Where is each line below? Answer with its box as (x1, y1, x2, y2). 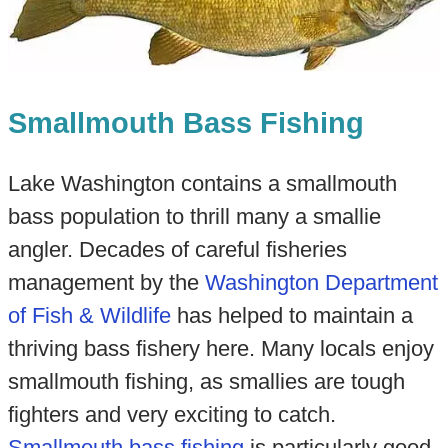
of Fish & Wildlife (7, 303, 171, 329)
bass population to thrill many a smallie (7, 204, 381, 230)
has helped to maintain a (170, 303, 413, 329)
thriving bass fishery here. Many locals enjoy (7, 336, 434, 362)
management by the (7, 270, 205, 296)
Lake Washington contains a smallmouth (7, 171, 397, 197)
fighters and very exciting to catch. (7, 402, 336, 428)
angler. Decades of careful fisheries (7, 237, 347, 263)
